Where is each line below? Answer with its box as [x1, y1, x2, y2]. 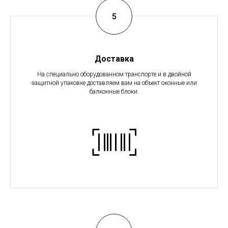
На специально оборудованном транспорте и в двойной [37, 71, 191, 78]
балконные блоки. [89, 88, 139, 96]
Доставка [94, 54, 134, 64]
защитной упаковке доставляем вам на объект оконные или [31, 79, 197, 87]
